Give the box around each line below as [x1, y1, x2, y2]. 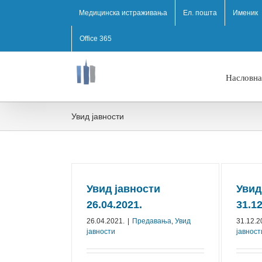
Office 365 [80, 34, 112, 43]
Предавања [132, 217, 171, 225]
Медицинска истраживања [79, 8, 167, 17]
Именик [233, 8, 258, 17]
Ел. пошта [183, 8, 217, 17]
